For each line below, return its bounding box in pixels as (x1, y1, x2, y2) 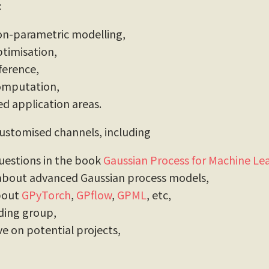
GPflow (76, 187, 112, 202)
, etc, (147, 187, 171, 202)
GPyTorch (22, 187, 71, 202)
